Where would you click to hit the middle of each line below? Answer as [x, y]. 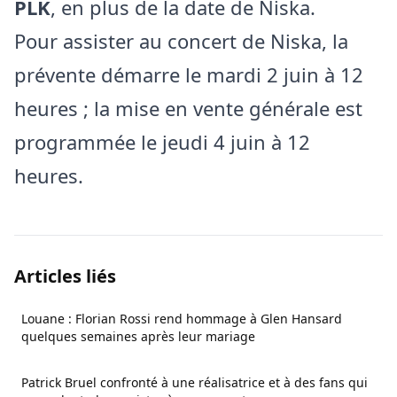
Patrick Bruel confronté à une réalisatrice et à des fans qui [195, 383]
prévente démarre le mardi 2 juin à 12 [189, 75]
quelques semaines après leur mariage [138, 337]
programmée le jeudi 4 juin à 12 [162, 142]
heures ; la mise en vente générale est [188, 109]
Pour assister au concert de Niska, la [181, 41]
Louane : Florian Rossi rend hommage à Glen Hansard [182, 319]
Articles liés [65, 276]
